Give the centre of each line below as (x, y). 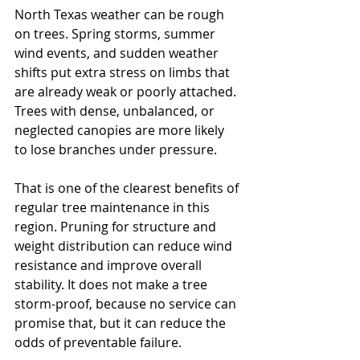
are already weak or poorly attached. (127, 92)
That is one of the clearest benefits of (128, 188)
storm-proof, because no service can (127, 304)
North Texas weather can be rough (121, 14)
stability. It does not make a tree (112, 284)
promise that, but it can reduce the (122, 323)
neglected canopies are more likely (121, 130)
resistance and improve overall (110, 265)
